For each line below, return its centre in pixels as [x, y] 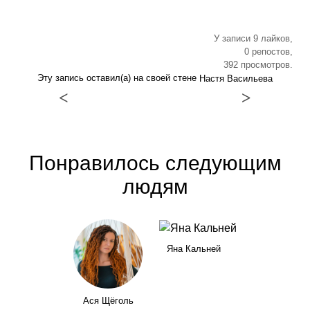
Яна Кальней [194, 249]
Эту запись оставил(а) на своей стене [118, 77]
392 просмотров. [258, 64]
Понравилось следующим [155, 163]
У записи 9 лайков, [253, 38]
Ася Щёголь [108, 301]
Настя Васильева [236, 78]
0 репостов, [268, 51]
